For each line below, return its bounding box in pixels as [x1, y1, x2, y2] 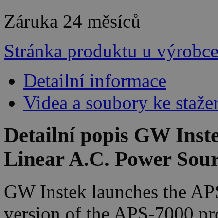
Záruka [4, 11, 63, 32]
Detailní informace [23, 70, 166, 91]
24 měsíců [63, 11, 141, 32]
